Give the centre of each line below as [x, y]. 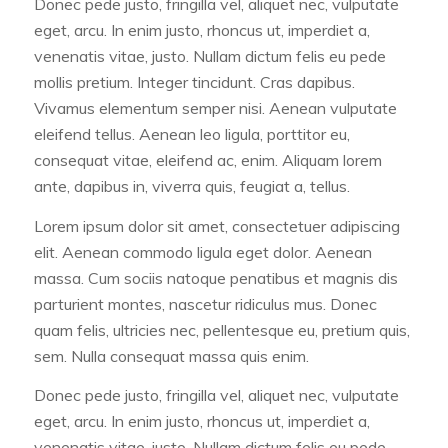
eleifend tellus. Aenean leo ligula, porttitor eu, [191, 134]
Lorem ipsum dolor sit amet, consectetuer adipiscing [216, 225]
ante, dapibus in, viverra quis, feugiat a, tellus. [191, 186]
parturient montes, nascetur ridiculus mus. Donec [205, 303]
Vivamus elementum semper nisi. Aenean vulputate [215, 108]
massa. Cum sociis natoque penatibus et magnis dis [215, 277]
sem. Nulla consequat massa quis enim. [171, 355]
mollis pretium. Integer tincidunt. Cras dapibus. [194, 82]
